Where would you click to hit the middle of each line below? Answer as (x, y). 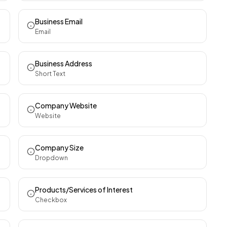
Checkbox (51, 200)
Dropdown (51, 158)
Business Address (64, 63)
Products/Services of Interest (84, 190)
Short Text (50, 74)
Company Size (59, 147)
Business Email (59, 21)
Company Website (66, 105)
